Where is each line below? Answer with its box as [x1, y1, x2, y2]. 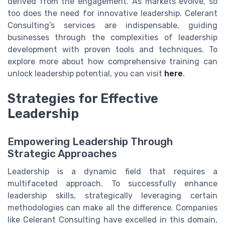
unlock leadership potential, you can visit [8, 68, 164, 78]
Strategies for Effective [8, 90, 158, 106]
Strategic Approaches [8, 147, 117, 160]
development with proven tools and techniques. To [8, 44, 217, 54]
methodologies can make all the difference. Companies [8, 202, 217, 212]
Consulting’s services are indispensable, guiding [8, 20, 217, 30]
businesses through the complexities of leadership [8, 32, 217, 42]
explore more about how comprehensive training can [8, 56, 217, 66]
